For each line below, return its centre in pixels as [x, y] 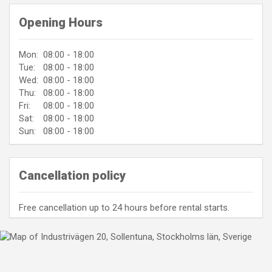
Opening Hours [61, 22]
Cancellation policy [72, 175]
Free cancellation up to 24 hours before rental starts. [124, 207]
